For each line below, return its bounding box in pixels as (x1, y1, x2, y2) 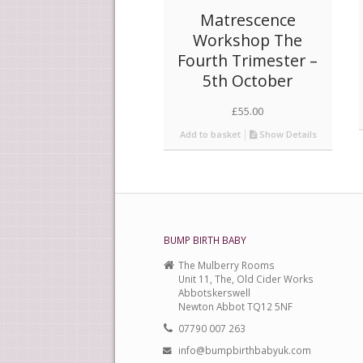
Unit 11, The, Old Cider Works (178, 272, 314, 286)
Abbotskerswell (178, 286, 250, 300)
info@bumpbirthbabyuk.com (178, 344, 311, 357)
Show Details (257, 128, 318, 141)
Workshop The (193, 29, 303, 52)
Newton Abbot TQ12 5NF (178, 300, 293, 314)
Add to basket (177, 128, 241, 141)
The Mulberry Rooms (178, 258, 275, 272)
